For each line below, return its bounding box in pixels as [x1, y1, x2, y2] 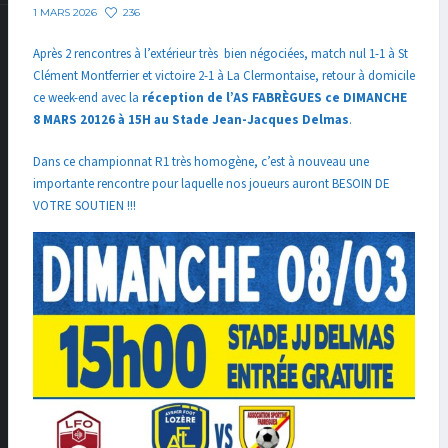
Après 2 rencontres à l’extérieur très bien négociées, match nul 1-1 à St [33, 45, 408, 64]
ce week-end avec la [33, 89, 142, 108]
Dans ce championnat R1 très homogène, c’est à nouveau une [33, 152, 369, 171]
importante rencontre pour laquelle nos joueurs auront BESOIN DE [33, 174, 390, 193]
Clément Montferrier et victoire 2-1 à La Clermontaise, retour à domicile [33, 67, 415, 86]
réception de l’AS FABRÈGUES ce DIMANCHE [142, 89, 407, 108]
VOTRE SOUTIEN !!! [33, 196, 136, 215]
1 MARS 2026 [33, 6, 97, 20]
